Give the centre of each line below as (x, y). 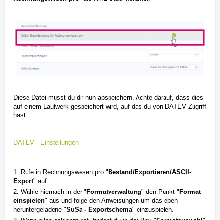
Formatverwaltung (114, 192)
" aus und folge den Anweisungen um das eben (111, 200)
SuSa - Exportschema (99, 209)
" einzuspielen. (153, 209)
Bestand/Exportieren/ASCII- (150, 172)
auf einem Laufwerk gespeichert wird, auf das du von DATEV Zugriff (110, 106)
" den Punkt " (160, 192)
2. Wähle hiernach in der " (50, 192)
